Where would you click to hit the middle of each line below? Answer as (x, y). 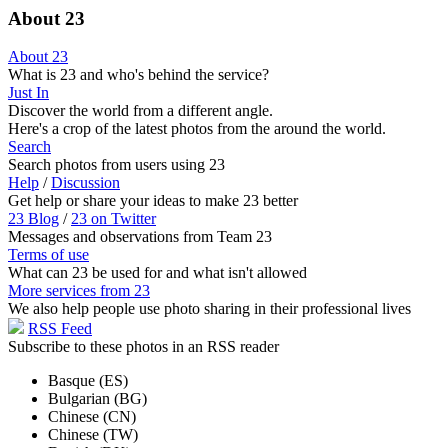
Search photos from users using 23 (116, 165)
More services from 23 (79, 291)
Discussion (85, 183)
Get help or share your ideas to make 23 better (153, 201)
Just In (28, 93)
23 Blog (33, 219)
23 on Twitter (113, 219)
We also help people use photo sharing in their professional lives (209, 309)
